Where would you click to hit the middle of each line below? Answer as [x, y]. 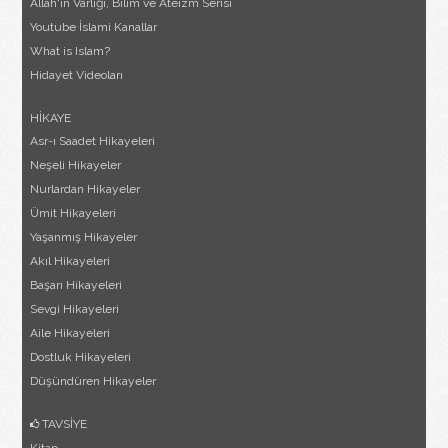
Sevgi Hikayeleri [75, 308]
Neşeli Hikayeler [76, 164]
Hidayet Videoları [77, 74]
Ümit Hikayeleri [73, 212]
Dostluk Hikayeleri [81, 356]
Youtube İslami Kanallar [94, 26]
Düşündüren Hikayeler [93, 380]
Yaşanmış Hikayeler [84, 236]
